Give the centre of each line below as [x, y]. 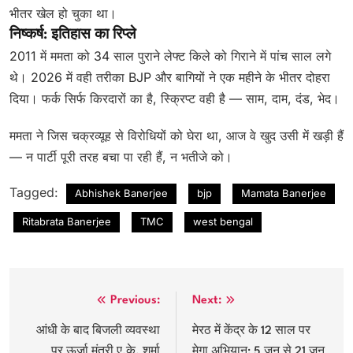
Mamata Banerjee [284, 193]
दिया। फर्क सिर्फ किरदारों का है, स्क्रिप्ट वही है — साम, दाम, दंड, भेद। [176, 98]
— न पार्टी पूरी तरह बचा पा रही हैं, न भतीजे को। [121, 156]
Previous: [135, 300]
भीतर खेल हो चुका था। [65, 13]
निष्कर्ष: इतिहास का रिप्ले [72, 35]
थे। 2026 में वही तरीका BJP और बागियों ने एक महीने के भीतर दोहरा [170, 77]
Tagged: [36, 192]
